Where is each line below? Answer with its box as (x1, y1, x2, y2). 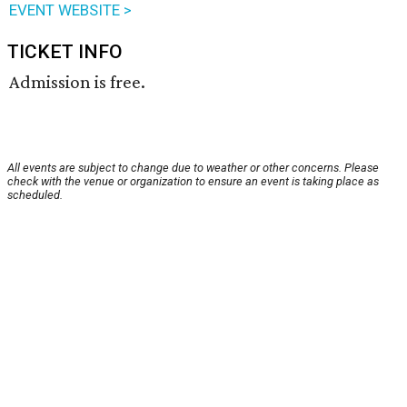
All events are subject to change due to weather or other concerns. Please (7, 161, 379, 175)
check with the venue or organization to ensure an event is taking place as (7, 174, 379, 189)
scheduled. (7, 188, 63, 203)
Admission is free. (9, 71, 145, 94)
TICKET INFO (7, 41, 123, 64)
